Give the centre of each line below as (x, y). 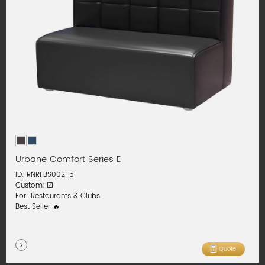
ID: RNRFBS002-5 (45, 175)
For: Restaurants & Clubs (58, 196)
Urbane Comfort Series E (68, 159)
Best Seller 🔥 (38, 207)
